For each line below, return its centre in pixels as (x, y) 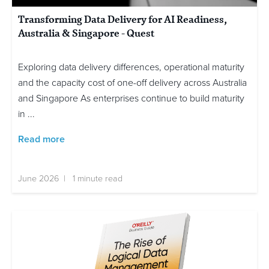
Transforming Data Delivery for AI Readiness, (122, 19)
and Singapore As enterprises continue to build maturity (131, 98)
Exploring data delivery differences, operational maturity (131, 67)
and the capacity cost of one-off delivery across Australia (132, 83)
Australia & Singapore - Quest (86, 33)
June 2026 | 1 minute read (70, 178)
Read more (41, 139)
